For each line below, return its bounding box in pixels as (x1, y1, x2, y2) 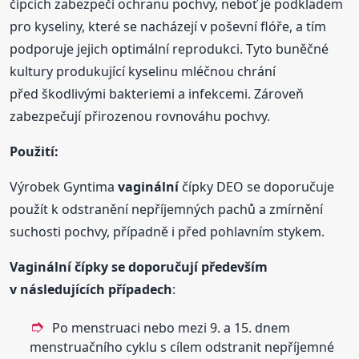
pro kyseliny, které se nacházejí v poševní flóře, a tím (10, 17, 327, 35)
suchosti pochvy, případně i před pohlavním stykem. (10, 222, 325, 240)
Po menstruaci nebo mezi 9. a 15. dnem (52, 318, 291, 337)
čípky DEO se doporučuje (179, 177, 335, 196)
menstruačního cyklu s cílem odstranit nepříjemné (30, 337, 335, 356)
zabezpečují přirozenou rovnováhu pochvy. (10, 107, 271, 125)
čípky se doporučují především (71, 257, 268, 276)
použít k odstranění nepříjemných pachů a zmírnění (10, 200, 324, 218)
